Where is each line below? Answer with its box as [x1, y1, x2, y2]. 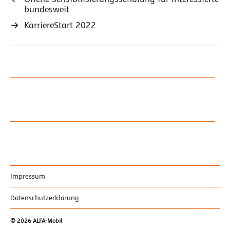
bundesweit [24, 4, 69, 15]
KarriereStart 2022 [24, 20, 96, 31]
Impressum [10, 172, 45, 181]
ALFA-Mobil [33, 218, 62, 225]
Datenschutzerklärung [10, 194, 79, 202]
